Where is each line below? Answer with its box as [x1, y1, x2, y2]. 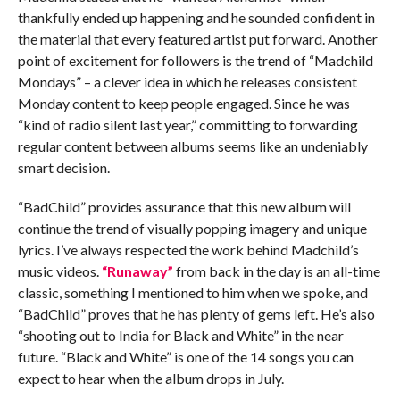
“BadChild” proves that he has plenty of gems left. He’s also [17, 304, 375, 322]
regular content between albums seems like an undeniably [17, 137, 368, 154]
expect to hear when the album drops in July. [17, 369, 284, 387]
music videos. [17, 262, 102, 279]
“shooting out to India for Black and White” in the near [17, 326, 344, 344]
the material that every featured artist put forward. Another [17, 29, 378, 47]
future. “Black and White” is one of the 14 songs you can [17, 347, 354, 365]
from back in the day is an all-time [172, 262, 380, 279]
